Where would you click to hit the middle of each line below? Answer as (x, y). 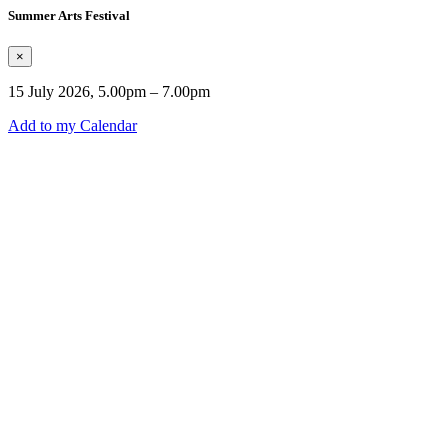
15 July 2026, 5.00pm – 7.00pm (109, 92)
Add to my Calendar (72, 126)
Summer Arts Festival (69, 15)
